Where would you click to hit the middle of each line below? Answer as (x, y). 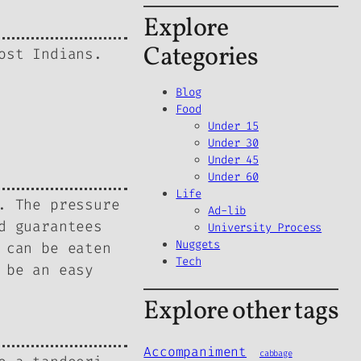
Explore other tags (241, 312)
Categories (201, 58)
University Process (265, 228)
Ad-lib (227, 211)
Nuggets (198, 245)
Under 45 (233, 160)
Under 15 (233, 127)
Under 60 (233, 177)
